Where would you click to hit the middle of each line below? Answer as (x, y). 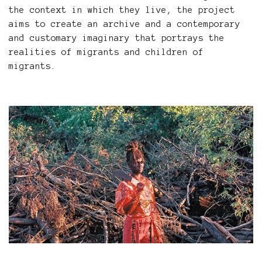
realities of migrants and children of (106, 52)
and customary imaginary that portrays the (117, 38)
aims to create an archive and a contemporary (125, 24)
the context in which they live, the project (122, 10)
